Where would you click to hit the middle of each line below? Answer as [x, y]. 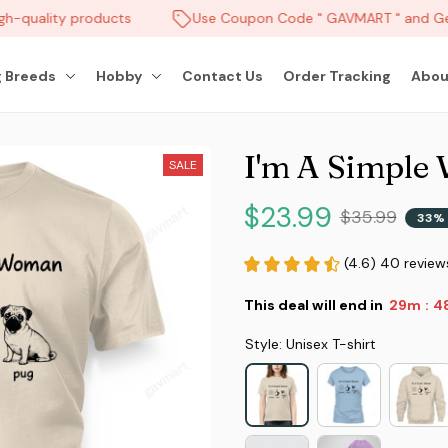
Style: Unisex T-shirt [310, 344]
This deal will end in [313, 304]
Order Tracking [337, 75]
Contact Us [223, 75]
